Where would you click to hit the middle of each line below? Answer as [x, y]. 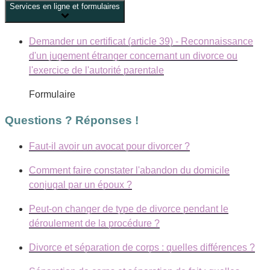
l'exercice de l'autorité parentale [96, 71]
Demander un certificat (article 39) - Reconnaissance [141, 42]
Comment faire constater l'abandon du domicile [129, 170]
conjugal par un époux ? [80, 184]
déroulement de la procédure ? [94, 223]
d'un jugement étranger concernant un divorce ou [133, 56]
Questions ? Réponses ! [72, 120]
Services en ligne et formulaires [65, 7]
